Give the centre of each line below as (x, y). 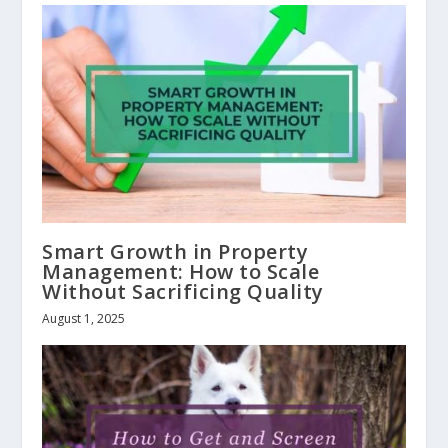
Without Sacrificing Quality (183, 292)
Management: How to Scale (181, 272)
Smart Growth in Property (175, 252)
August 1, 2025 (84, 319)
